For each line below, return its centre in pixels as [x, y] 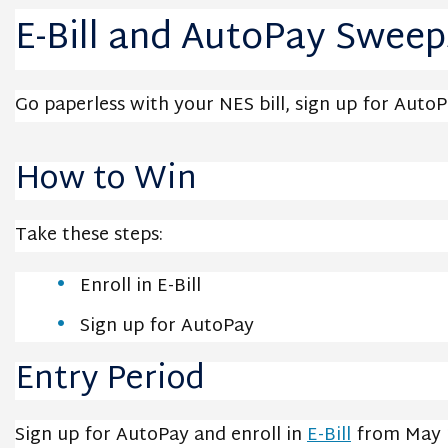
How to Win [106, 180]
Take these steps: [89, 235]
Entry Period [110, 380]
